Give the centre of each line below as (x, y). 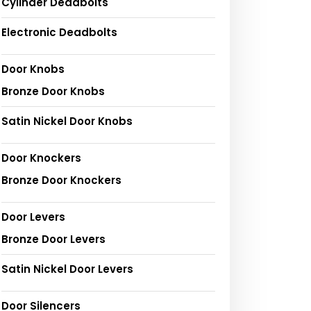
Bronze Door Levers (53, 239)
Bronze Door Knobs (53, 92)
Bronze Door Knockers (61, 180)
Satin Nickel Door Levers (67, 269)
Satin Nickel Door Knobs (67, 121)
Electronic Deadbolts (59, 33)
